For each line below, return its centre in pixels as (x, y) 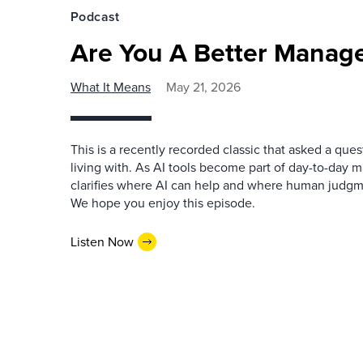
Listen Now (102, 241)
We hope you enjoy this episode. (163, 203)
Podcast (95, 17)
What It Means (111, 87)
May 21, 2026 (203, 87)
